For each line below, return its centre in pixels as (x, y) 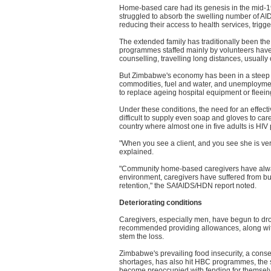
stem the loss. (142, 237)
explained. (136, 152)
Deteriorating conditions (161, 203)
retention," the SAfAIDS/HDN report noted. (188, 186)
